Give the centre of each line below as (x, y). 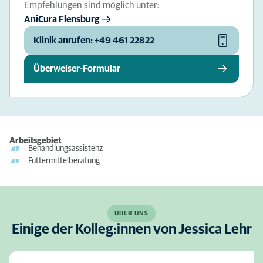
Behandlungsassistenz (65, 149)
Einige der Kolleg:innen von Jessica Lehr (131, 230)
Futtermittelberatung (64, 161)
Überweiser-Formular (77, 69)
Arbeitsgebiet (35, 141)
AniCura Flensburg (62, 19)
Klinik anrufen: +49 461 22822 (94, 41)
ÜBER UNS (131, 213)
